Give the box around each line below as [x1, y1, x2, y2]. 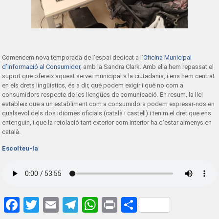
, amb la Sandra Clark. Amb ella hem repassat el [80, 63, 214, 70]
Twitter [39, 196, 88, 214]
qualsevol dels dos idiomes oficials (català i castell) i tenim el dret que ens [2, 109, 212, 117]
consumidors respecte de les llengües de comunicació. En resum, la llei [2, 91, 203, 98]
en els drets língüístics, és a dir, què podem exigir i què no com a [2, 82, 184, 89]
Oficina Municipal [143, 54, 192, 61]
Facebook [20, 196, 85, 214]
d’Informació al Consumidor [2, 63, 81, 70]
